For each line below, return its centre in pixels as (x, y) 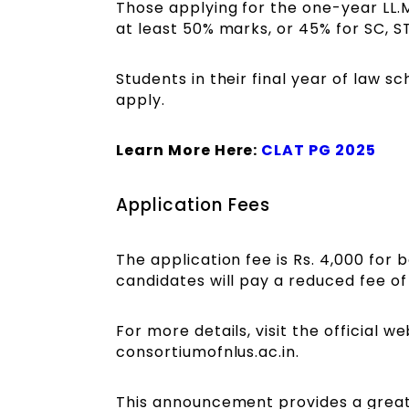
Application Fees (194, 204)
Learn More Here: (189, 151)
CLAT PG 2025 (319, 151)
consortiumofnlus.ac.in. (208, 351)
